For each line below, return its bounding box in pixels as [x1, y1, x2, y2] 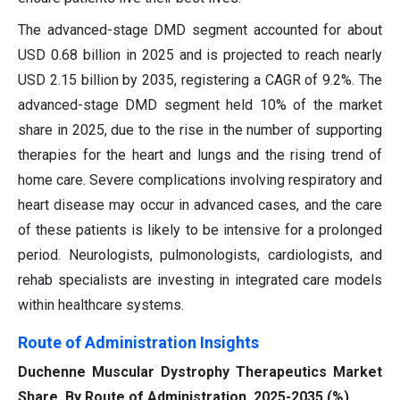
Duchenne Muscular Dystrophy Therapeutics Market [18, 362, 382, 380]
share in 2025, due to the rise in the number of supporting [18, 121, 382, 138]
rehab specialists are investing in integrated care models [18, 271, 382, 288]
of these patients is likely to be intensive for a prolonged [18, 221, 382, 238]
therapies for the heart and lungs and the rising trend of [18, 146, 382, 163]
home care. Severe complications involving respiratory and [18, 171, 382, 188]
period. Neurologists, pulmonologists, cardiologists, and [18, 246, 382, 263]
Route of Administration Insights [18, 332, 259, 352]
